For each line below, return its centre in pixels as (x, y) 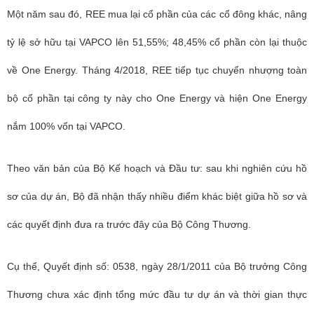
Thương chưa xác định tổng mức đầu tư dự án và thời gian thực (157, 294)
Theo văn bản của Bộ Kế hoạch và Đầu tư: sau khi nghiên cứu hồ (157, 168)
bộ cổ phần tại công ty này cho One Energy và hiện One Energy (157, 98)
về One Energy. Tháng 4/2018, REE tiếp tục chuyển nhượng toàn (157, 70)
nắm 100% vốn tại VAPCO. (66, 126)
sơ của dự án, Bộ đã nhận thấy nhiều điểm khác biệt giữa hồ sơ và (157, 196)
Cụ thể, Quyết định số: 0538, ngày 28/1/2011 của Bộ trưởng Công (157, 266)
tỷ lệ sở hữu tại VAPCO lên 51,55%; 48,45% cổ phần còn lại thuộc (157, 42)
